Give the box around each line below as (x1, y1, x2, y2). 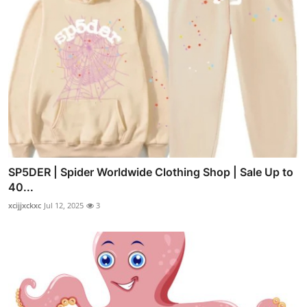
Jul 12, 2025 (44, 200, 84, 211)
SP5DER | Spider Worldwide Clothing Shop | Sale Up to (8, 165, 293, 180)
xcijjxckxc (8, 200, 41, 211)
